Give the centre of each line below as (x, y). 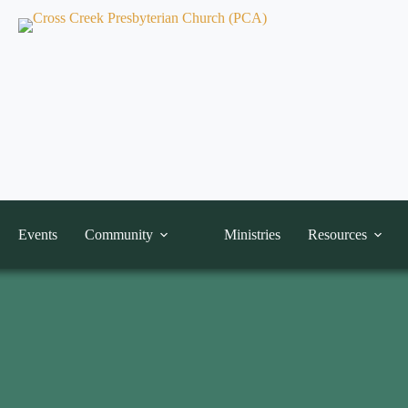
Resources (337, 234)
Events (37, 234)
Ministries (252, 234)
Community (118, 234)
